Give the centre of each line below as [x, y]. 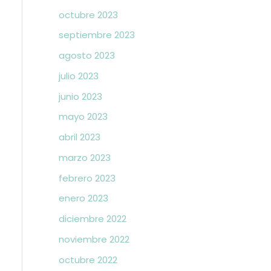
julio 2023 [78, 76]
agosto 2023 [87, 55]
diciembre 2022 [92, 219]
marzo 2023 [84, 157]
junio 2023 [80, 96]
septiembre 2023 [96, 35]
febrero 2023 [87, 178]
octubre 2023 [88, 15]
